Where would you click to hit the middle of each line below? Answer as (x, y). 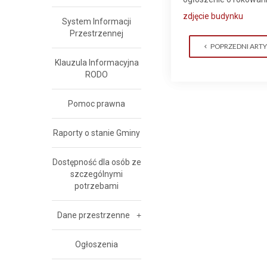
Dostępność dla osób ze (97, 162)
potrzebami (97, 186)
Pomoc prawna (97, 104)
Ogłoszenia (97, 244)
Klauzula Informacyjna (97, 63)
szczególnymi (97, 174)
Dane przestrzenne (94, 215)
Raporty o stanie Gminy (97, 133)
